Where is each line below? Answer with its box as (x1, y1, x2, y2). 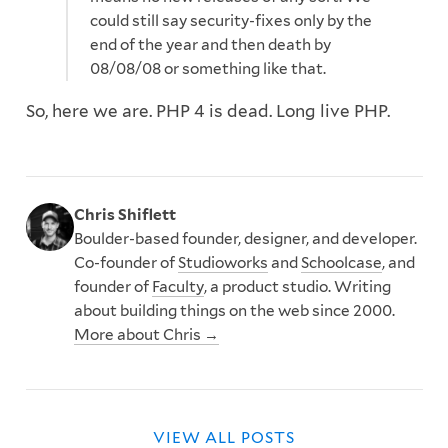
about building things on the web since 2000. (73, 300, 395, 320)
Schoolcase (300, 252, 382, 272)
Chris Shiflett (73, 204, 176, 224)
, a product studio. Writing (203, 276, 391, 296)
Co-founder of (73, 252, 178, 272)
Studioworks (177, 252, 268, 272)
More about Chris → (73, 324, 219, 344)
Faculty (151, 276, 204, 296)
